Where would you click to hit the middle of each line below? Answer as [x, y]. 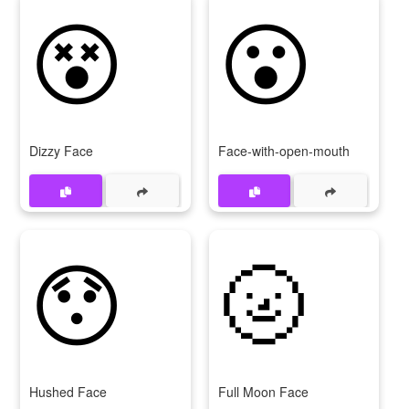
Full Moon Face [263, 392]
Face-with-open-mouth [283, 151]
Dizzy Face [61, 151]
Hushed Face [68, 392]
